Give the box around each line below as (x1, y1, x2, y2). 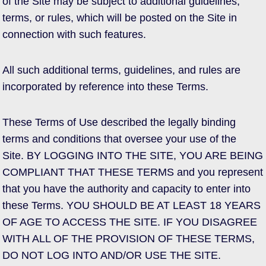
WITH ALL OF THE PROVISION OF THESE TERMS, (2, 233, 255, 245)
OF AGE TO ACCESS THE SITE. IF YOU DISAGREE (2, 216, 257, 228)
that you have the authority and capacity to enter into (2, 183, 251, 195)
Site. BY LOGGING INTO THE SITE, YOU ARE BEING (2, 150, 263, 161)
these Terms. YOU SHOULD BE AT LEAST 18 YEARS (2, 199, 261, 211)
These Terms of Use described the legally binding (2, 116, 236, 128)
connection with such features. (2, 28, 146, 40)
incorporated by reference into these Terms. (2, 81, 208, 93)
